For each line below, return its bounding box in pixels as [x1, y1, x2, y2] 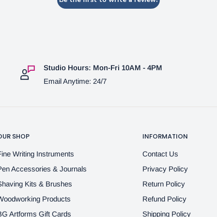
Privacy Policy [142, 164, 188, 173]
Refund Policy [142, 194, 186, 203]
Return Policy [142, 179, 185, 188]
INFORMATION [142, 131, 188, 141]
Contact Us [142, 149, 178, 158]
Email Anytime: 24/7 [43, 77, 107, 85]
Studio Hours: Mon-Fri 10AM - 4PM [43, 63, 162, 72]
